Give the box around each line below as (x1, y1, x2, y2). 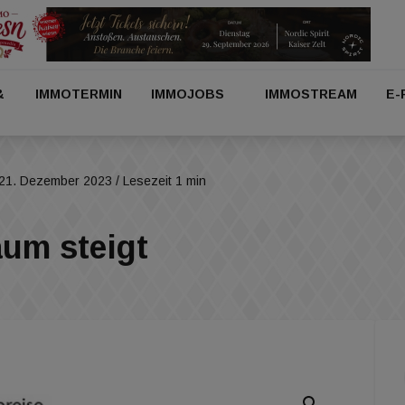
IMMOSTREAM (264, 87, 357, 101)
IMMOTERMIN (35, 87, 123, 101)
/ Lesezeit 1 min (112, 174, 206, 188)
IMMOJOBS (151, 87, 225, 101)
